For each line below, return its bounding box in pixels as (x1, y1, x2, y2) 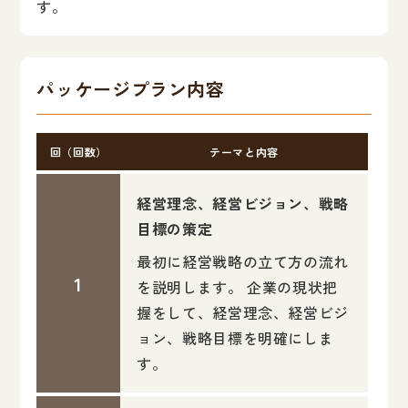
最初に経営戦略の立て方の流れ (137, 250, 350, 273)
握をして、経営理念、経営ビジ (137, 301, 350, 324)
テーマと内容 (209, 144, 279, 160)
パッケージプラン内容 (36, 76, 225, 103)
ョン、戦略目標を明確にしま (137, 327, 334, 350)
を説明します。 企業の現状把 (137, 276, 339, 299)
